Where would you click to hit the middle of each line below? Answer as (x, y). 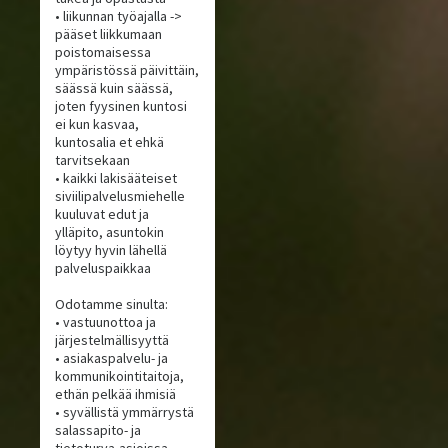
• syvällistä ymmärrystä (125, 412)
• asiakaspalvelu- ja (112, 358)
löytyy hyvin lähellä (111, 250)
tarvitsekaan (93, 160)
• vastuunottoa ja (106, 322)
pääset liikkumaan (109, 34)
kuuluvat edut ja (102, 214)
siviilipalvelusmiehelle (120, 196)
